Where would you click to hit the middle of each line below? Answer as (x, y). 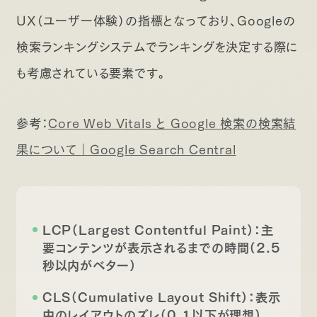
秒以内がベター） (89, 264)
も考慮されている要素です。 (91, 71)
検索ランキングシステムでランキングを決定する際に (157, 45)
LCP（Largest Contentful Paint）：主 (158, 228)
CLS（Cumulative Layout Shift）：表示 (161, 296)
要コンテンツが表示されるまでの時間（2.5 (161, 246)
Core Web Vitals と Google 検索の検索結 (172, 122)
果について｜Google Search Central (126, 148)
